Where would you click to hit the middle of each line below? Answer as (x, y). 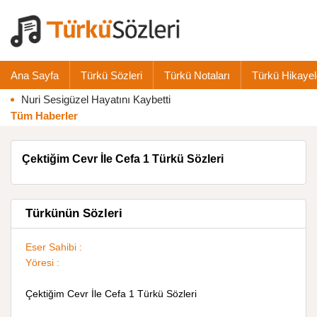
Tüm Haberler (44, 116)
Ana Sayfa (35, 75)
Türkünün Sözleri (74, 213)
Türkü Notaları (197, 75)
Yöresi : (42, 263)
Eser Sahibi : (54, 247)
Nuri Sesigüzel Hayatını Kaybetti (96, 99)
